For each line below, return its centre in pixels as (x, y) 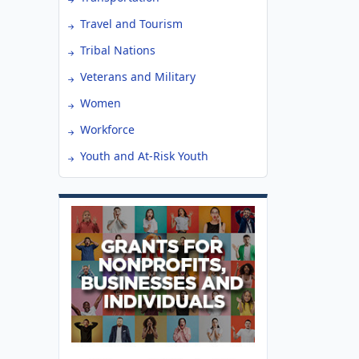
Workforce (107, 129)
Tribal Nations (118, 50)
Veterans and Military (138, 77)
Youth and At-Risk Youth (144, 156)
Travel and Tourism (131, 24)
